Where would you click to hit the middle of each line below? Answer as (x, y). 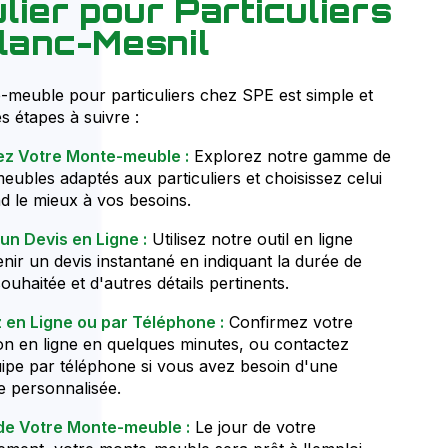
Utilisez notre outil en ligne (249, 238)
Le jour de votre (252, 426)
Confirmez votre (288, 321)
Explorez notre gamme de (289, 155)
